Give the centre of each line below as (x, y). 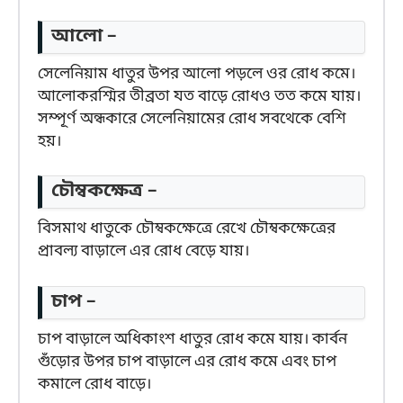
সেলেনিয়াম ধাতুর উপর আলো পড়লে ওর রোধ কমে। (197, 74)
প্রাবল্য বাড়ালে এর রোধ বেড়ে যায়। (143, 252)
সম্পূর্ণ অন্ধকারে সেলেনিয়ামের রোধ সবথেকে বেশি (192, 119)
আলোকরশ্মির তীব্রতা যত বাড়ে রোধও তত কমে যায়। (199, 96)
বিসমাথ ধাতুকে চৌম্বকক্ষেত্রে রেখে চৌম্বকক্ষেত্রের (187, 229)
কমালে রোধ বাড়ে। (94, 384)
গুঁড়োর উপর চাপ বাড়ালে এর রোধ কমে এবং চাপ (187, 362)
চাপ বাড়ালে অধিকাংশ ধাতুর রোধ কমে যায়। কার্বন (193, 339)
